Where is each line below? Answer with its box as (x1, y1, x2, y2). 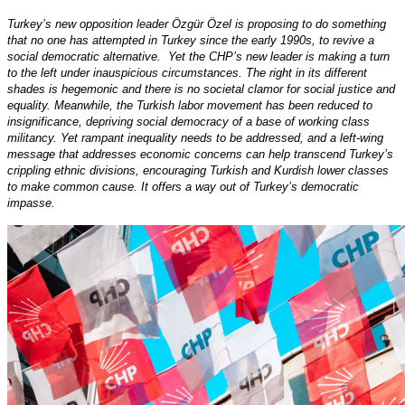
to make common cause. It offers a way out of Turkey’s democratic (7, 180, 359, 194)
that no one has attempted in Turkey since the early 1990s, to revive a (7, 33, 374, 48)
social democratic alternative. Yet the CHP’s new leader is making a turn (7, 50, 390, 64)
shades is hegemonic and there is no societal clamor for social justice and (7, 82, 395, 97)
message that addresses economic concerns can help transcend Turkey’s (7, 147, 393, 162)
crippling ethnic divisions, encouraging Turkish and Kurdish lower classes (7, 164, 389, 178)
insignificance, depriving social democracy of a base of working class (7, 115, 370, 129)
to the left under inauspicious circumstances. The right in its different (7, 66, 367, 80)
